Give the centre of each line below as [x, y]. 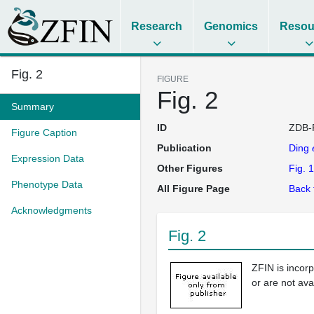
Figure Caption [44, 132]
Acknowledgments [52, 210]
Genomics [231, 26]
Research [157, 26]
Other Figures [190, 168]
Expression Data [48, 158]
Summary [33, 107]
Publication [184, 148]
